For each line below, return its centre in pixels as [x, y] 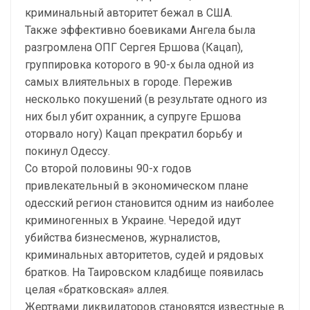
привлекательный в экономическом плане [137, 186]
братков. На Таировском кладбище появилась [144, 272]
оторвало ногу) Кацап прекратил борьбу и [134, 134]
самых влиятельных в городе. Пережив [129, 82]
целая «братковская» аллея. [97, 290]
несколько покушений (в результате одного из [146, 99]
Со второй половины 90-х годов [108, 168]
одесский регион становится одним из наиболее [149, 203]
